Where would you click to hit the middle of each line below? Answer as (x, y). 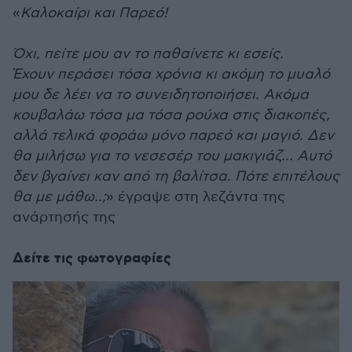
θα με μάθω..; (59, 197)
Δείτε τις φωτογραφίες (92, 258)
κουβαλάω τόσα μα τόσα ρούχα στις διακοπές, (171, 115)
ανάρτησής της (64, 217)
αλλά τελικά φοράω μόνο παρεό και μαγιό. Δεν (173, 136)
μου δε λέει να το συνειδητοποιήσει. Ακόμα (161, 95)
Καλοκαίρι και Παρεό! (94, 13)
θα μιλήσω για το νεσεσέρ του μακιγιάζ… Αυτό (172, 156)
